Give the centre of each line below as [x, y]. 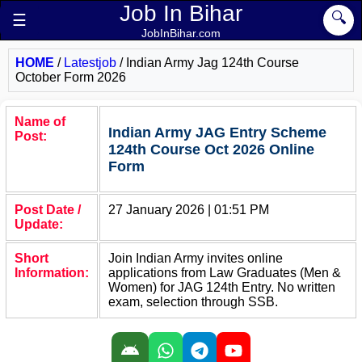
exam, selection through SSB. [193, 302]
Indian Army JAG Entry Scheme [217, 133]
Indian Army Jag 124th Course [213, 63]
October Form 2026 [71, 77]
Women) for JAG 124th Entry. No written [222, 287]
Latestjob [92, 63]
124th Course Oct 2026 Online [211, 150]
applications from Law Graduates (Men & [225, 273]
